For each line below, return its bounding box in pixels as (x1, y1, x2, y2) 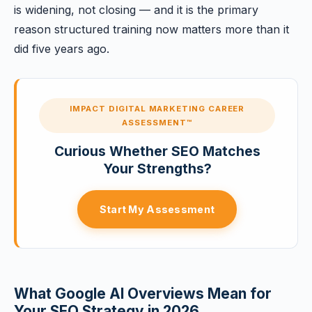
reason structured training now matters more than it (14, 22, 289, 36)
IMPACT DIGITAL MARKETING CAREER (69, 104, 245, 114)
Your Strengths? (102, 160, 212, 177)
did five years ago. (14, 42, 109, 56)
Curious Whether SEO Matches (54, 143, 260, 159)
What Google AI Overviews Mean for (14, 285, 272, 302)
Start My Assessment (99, 203, 215, 215)
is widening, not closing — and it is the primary (14, 3, 258, 17)
